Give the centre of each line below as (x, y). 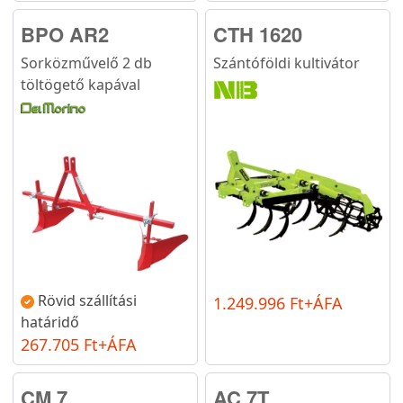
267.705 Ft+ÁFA (79, 344)
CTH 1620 (258, 34)
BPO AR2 (65, 34)
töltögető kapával (81, 84)
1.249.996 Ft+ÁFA (278, 303)
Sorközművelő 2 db (86, 63)
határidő (50, 322)
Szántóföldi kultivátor (287, 63)
